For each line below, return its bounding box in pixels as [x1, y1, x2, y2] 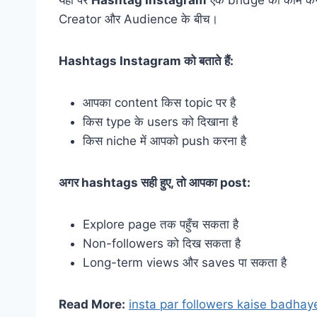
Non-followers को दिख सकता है [83, 236, 241, 251]
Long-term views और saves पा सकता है [83, 255, 287, 270]
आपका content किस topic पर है [83, 96, 236, 110]
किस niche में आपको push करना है [83, 134, 246, 149]
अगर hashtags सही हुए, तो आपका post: [59, 175, 250, 190]
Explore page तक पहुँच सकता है [83, 217, 238, 232]
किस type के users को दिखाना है [83, 115, 238, 129]
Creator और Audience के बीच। [59, 12, 218, 27]
